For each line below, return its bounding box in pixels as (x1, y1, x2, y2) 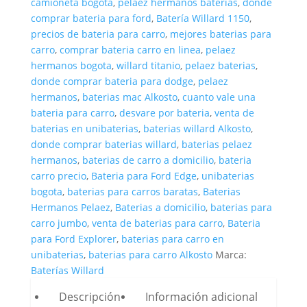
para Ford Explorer (30, 232, 116, 245)
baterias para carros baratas (66, 185, 198, 198)
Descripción (58, 289, 121, 304)
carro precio (30, 169, 86, 182)
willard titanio (116, 59, 180, 72)
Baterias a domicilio (114, 201, 206, 214)
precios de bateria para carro (30, 27, 165, 40)
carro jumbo (30, 217, 87, 230)
